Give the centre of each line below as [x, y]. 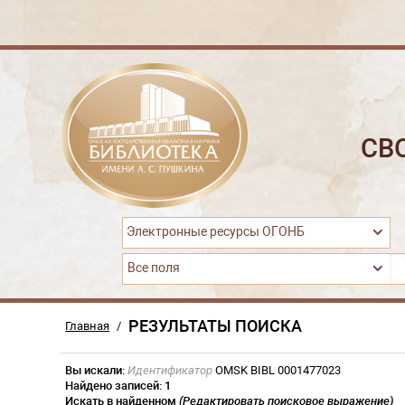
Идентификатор [170, 370]
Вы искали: [95, 370]
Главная [88, 326]
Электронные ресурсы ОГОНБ [215, 232]
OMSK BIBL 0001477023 [277, 370]
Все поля [153, 268]
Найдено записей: [115, 386]
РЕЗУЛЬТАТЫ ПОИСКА [216, 326]
